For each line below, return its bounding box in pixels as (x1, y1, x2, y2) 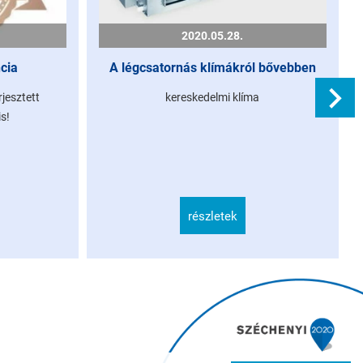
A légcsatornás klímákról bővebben (109, 59, 316, 75)
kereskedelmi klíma (165, 90, 260, 104)
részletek (187, 208, 237, 224)
